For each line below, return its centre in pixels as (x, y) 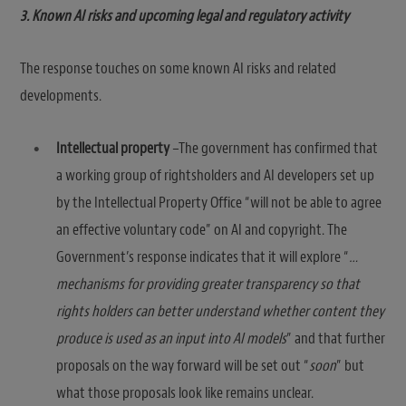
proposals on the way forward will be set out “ (183, 365)
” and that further (336, 338)
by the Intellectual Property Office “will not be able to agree (219, 202)
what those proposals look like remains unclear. (185, 392)
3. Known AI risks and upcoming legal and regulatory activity (184, 15)
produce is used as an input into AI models (171, 338)
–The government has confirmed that (275, 148)
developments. (61, 95)
